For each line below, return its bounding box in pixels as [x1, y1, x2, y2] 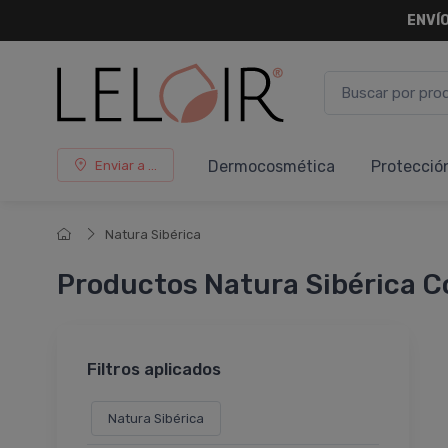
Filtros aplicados [87, 359, 221, 379]
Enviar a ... [95, 157, 157, 173]
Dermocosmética [208, 157, 335, 176]
